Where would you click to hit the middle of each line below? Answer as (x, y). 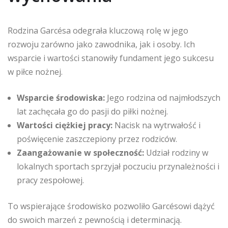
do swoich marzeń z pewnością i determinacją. (95, 220)
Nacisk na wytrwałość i (156, 125)
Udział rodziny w (176, 153)
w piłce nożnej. (35, 72)
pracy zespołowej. (50, 180)
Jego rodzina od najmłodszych (163, 98)
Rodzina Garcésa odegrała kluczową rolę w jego (98, 31)
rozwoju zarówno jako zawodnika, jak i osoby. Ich (101, 44)
